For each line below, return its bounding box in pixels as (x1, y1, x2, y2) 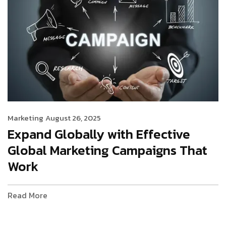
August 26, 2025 (45, 111, 101, 124)
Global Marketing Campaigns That (8, 140, 207, 160)
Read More (8, 189, 47, 201)
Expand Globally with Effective (8, 124, 190, 144)
